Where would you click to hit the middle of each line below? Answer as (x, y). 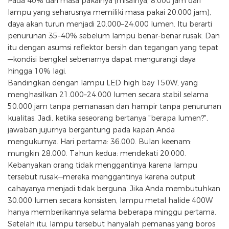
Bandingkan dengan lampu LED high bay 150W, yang (103, 83)
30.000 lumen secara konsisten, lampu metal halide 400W (110, 201)
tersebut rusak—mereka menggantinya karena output (101, 177)
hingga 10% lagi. (37, 71)
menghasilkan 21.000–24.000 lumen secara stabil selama (108, 95)
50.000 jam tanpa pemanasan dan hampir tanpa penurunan (114, 107)
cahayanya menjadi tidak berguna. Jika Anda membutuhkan (114, 189)
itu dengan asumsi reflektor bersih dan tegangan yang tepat (113, 48)
